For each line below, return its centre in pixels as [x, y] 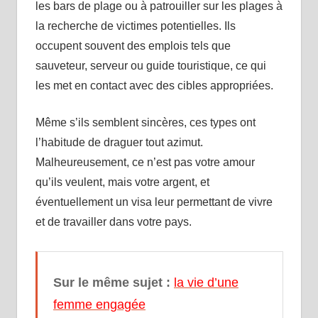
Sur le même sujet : [112, 282]
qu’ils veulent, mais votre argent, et [122, 182]
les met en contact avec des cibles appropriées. [154, 85]
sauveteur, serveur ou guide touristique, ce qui [150, 65]
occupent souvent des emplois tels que [133, 45]
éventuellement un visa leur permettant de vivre [154, 202]
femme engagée [99, 304]
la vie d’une [206, 282]
